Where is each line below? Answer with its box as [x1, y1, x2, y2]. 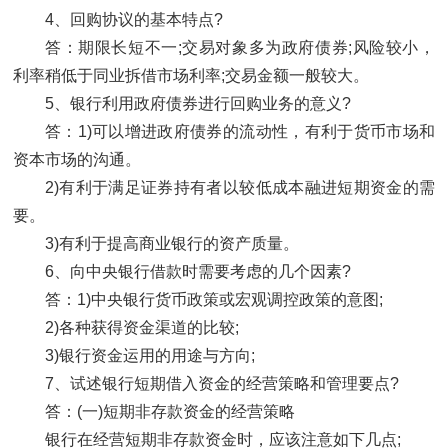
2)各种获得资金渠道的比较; [45, 319, 239, 337]
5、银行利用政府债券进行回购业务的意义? [45, 95, 351, 113]
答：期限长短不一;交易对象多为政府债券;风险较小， [45, 39, 435, 57]
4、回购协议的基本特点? [45, 11, 223, 29]
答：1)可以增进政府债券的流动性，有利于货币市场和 [45, 123, 435, 141]
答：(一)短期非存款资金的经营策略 [45, 403, 295, 421]
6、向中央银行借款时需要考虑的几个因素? [45, 263, 351, 281]
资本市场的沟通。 [13, 151, 141, 169]
